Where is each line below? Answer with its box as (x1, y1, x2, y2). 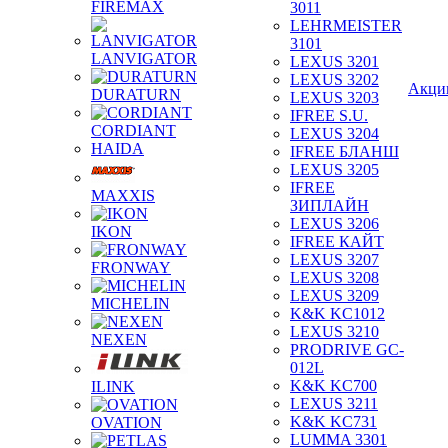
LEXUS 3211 (290, 395, 378, 412)
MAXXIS (91, 187, 155, 204)
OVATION (91, 414, 162, 431)
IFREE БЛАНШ (290, 143, 399, 160)
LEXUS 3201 (290, 53, 379, 70)
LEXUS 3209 (290, 287, 379, 304)
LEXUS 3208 (290, 269, 379, 286)
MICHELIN (91, 295, 170, 312)
